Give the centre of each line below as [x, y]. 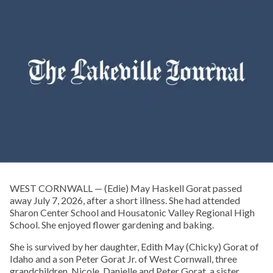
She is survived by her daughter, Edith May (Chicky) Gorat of [134, 247]
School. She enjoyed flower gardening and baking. [112, 225]
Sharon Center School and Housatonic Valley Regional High [132, 213]
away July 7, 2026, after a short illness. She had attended [125, 200]
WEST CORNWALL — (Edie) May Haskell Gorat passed [126, 188]
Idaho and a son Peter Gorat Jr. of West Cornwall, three [123, 259]
